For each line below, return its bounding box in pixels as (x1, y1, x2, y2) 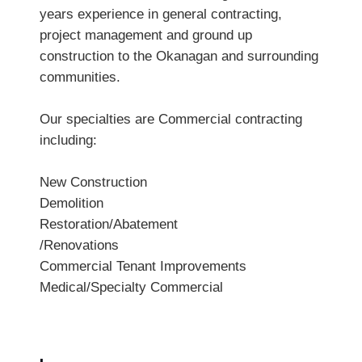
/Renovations (39, 237, 119, 253)
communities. (39, 69, 120, 85)
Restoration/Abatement (39, 216, 178, 232)
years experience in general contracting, (39, 6, 282, 22)
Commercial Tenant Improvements (39, 258, 246, 274)
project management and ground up (39, 27, 252, 43)
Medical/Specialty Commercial (39, 279, 223, 295)
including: (39, 132, 97, 148)
